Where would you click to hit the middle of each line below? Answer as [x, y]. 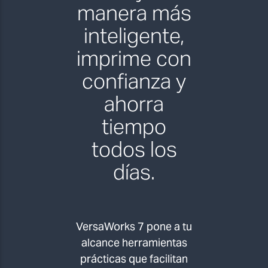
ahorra [134, 104]
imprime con [134, 59]
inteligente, [134, 36]
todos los [134, 150]
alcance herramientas [134, 243]
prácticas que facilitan [134, 259]
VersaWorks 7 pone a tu [134, 227]
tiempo [134, 127]
